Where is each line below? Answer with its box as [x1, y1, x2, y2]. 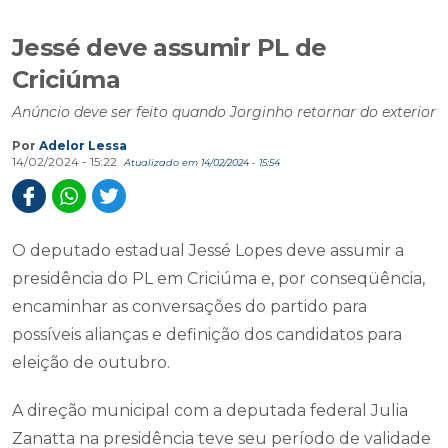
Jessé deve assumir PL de [12, 33, 327, 62]
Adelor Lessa [39, 138, 127, 153]
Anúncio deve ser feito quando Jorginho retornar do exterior [12, 103, 436, 121]
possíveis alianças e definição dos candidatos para [12, 325, 402, 344]
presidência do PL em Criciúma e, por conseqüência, [12, 269, 425, 288]
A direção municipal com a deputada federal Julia [12, 401, 408, 420]
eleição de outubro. [12, 353, 178, 372]
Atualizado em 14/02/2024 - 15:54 [124, 157, 280, 168]
